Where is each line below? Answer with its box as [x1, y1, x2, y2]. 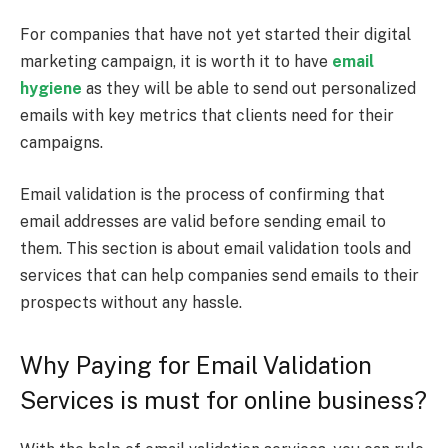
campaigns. [20, 133, 103, 153]
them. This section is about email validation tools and [20, 238, 411, 258]
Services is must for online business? [20, 386, 427, 414]
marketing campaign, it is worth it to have [20, 52, 332, 72]
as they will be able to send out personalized [82, 79, 416, 99]
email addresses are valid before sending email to [20, 211, 386, 231]
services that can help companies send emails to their [20, 265, 419, 285]
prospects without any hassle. [20, 292, 242, 312]
